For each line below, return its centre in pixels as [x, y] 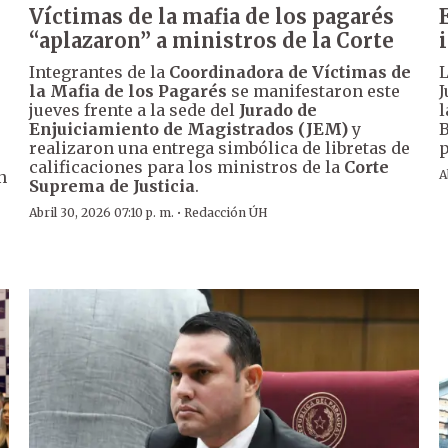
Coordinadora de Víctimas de [290, 71]
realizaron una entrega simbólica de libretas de [220, 147]
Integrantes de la [99, 71]
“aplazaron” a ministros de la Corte [212, 40]
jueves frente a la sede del [134, 109]
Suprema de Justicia [112, 185]
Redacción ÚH [226, 212]
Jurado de [278, 109]
